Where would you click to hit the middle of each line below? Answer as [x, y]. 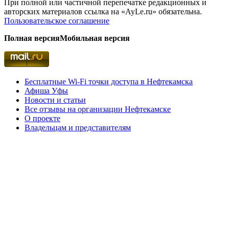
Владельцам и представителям [78, 127]
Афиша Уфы [46, 90]
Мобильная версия [95, 38]
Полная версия [32, 38]
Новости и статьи [55, 100]
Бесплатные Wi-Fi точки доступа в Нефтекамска [109, 81]
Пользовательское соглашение [57, 20]
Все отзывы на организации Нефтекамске [98, 109]
